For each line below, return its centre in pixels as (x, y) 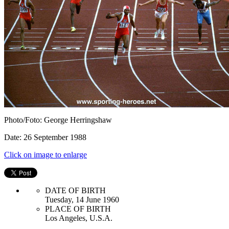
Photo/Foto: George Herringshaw (58, 120)
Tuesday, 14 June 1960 (82, 199)
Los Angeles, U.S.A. (79, 218)
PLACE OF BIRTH (78, 209)
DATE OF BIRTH (75, 190)
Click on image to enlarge (45, 154)
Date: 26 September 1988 (45, 137)
